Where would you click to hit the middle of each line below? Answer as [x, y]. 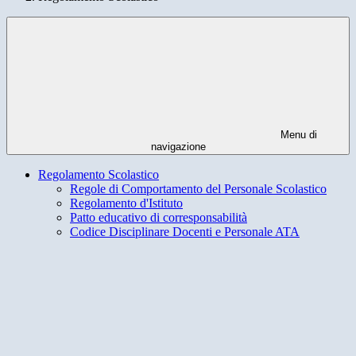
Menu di [297, 135]
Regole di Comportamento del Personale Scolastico [198, 189]
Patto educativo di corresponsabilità [159, 218]
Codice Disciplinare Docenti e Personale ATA [185, 232]
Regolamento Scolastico [99, 175]
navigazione [178, 147]
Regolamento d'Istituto [126, 203]
